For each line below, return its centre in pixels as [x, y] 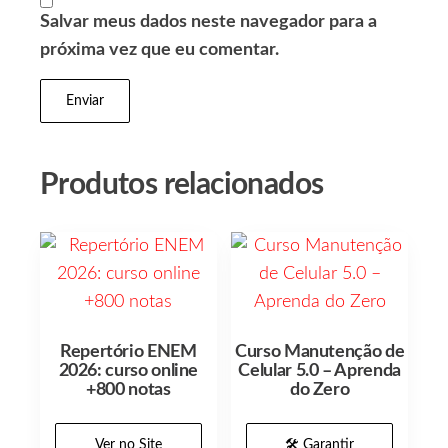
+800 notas [128, 390]
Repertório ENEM [128, 352]
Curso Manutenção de [320, 352]
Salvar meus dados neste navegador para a [208, 22]
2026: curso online [128, 371]
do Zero [319, 390]
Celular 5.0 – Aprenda [319, 371]
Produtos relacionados [182, 185]
